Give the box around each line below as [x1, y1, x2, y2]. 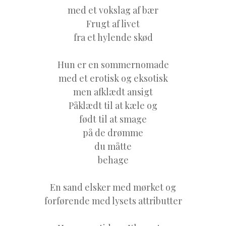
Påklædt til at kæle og [69, 99, 157, 111]
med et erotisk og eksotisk [58, 72, 168, 84]
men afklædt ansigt [73, 85, 153, 98]
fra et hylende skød [73, 31, 153, 43]
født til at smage [79, 112, 147, 125]
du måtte [94, 140, 132, 152]
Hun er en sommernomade [57, 58, 169, 71]
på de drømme [83, 126, 143, 139]
